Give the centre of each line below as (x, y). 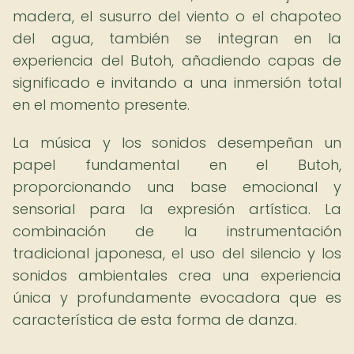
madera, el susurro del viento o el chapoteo (177, 16)
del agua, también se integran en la (177, 38)
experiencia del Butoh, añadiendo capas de (177, 60)
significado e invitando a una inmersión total (177, 83)
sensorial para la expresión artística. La (177, 209)
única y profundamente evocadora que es (177, 298)
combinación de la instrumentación (177, 231)
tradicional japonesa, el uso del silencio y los (177, 253)
